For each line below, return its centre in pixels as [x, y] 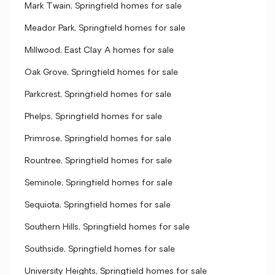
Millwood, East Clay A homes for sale [99, 51]
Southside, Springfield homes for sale [100, 250]
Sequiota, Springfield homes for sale [98, 205]
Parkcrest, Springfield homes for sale [98, 95]
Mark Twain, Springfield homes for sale [103, 6]
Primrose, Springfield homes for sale [98, 139]
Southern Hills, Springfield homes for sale [107, 227]
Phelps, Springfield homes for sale [93, 117]
